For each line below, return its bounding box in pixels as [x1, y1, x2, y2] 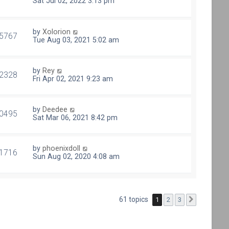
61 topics [119, 195, 150, 203]
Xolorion [42, 27, 71, 36]
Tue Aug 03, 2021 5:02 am [33, 35, 120, 44]
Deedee [42, 105, 68, 114]
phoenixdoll [42, 144, 81, 153]
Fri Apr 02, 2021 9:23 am [33, 74, 113, 83]
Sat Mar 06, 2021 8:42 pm [33, 113, 118, 122]
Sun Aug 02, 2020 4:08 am [33, 152, 120, 161]
